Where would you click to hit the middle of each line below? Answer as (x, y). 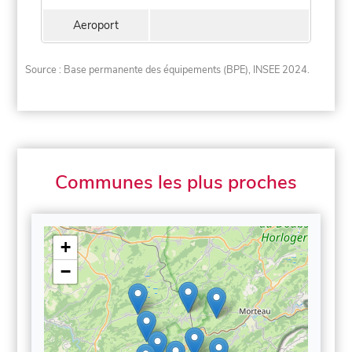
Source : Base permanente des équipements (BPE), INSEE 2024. (168, 70)
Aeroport (96, 25)
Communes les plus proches (176, 183)
